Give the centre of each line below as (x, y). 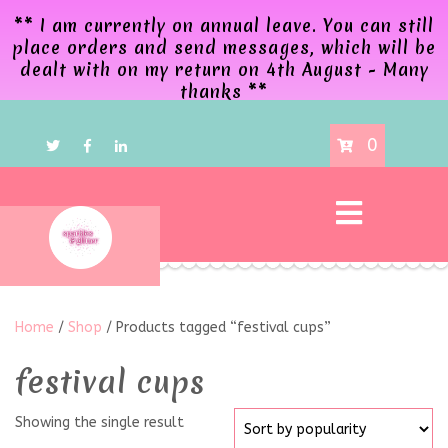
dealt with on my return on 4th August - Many (224, 69)
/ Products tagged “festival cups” (216, 327)
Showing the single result (99, 422)
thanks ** (224, 91)
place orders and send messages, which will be (224, 47)
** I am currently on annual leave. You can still (224, 25)
